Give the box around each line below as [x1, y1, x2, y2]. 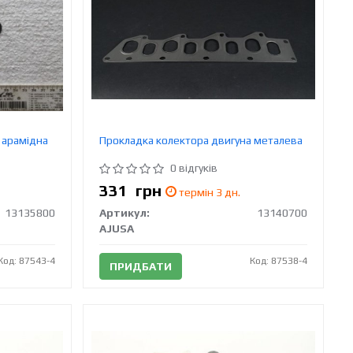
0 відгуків [170, 161, 218, 174]
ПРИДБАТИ [110, 259, 173, 273]
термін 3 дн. [176, 185, 241, 199]
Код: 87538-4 [250, 255, 308, 266]
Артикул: [99, 206, 150, 219]
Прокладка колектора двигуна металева [99, 133, 303, 147]
